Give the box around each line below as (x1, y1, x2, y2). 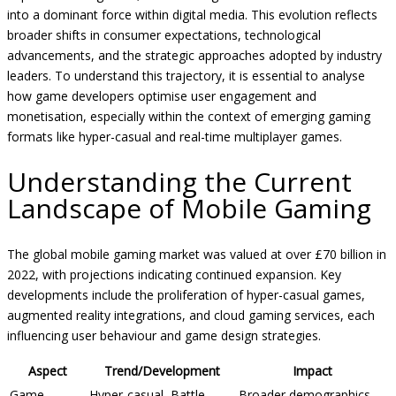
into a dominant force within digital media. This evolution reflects (7, 5, 377, 23)
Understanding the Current (7, 163, 352, 200)
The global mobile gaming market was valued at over (7, 245, 315, 263)
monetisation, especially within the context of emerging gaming (7, 107, 370, 125)
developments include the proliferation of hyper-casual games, (7, 286, 365, 303)
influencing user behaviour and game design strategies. (7, 326, 321, 344)
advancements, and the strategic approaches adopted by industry (7, 46, 382, 64)
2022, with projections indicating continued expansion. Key (7, 265, 341, 283)
